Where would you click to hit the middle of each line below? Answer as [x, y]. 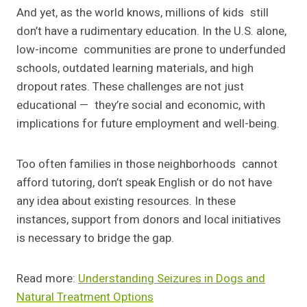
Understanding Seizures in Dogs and [172, 279]
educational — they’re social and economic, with [141, 106]
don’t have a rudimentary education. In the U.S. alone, [151, 32]
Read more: [47, 279]
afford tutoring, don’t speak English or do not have [144, 183]
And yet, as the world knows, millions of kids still [143, 13]
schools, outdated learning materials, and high [135, 69]
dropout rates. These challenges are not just [130, 87]
